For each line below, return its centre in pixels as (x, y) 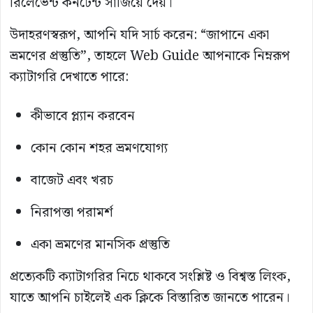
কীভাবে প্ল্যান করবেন (83, 117)
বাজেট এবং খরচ (72, 181)
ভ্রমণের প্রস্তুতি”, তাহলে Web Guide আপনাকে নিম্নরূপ (150, 57)
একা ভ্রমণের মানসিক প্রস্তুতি (100, 245)
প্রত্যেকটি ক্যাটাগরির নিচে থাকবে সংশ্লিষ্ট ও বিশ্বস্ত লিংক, (150, 277)
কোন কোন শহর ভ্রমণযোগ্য (99, 149)
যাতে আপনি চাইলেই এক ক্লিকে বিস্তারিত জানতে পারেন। (150, 298)
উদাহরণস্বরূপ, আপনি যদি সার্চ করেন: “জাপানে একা (139, 36)
